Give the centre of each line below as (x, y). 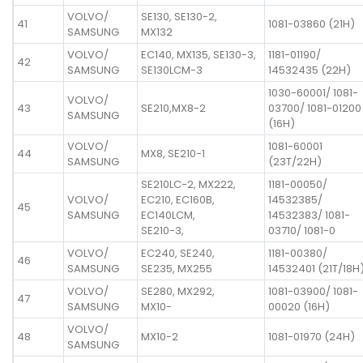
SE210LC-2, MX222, (188, 184)
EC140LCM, (168, 215)
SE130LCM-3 (172, 70)
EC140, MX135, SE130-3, (199, 54)
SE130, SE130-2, (179, 16)
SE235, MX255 (177, 268)
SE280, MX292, (178, 291)
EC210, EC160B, (178, 199)
